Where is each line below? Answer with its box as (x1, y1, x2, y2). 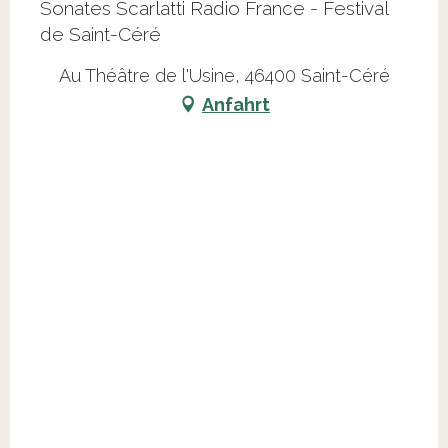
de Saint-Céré (40, 23, 161, 46)
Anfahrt (202, 93, 270, 115)
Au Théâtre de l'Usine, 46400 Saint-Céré (58, 65, 390, 87)
